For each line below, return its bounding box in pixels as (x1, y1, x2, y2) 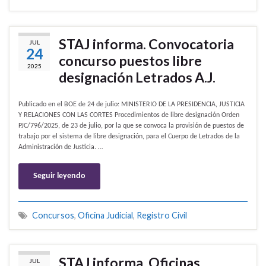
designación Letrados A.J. (59, 69, 216, 86)
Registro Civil (137, 210, 187, 221)
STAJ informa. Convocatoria (59, 36, 234, 53)
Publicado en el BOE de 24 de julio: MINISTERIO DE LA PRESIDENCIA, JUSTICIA (18, 101, 245, 109)
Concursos (32, 210, 74, 221)
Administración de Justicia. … (18, 144, 103, 151)
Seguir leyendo (33, 172, 85, 181)
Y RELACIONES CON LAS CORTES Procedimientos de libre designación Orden (18, 112, 239, 119)
